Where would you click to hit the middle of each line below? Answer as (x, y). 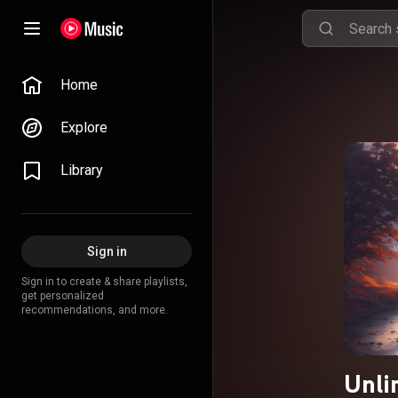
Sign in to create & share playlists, (104, 282)
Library (82, 170)
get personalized (63, 296)
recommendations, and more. (95, 310)
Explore (84, 127)
